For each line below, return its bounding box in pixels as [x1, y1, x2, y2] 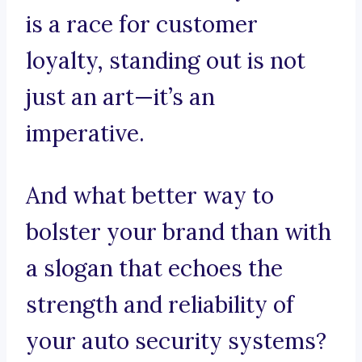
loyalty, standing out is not [26, 46, 305, 76]
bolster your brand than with [26, 217, 331, 247]
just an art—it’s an [26, 82, 215, 112]
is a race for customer [26, 10, 258, 40]
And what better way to [26, 181, 274, 211]
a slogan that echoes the [26, 254, 283, 284]
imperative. [26, 119, 145, 149]
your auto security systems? [26, 326, 326, 356]
